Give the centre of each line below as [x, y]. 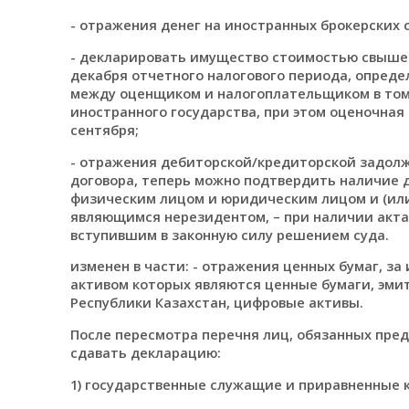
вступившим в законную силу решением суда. [229, 234]
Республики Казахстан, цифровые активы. [216, 303]
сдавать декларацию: [145, 352]
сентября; [104, 129]
